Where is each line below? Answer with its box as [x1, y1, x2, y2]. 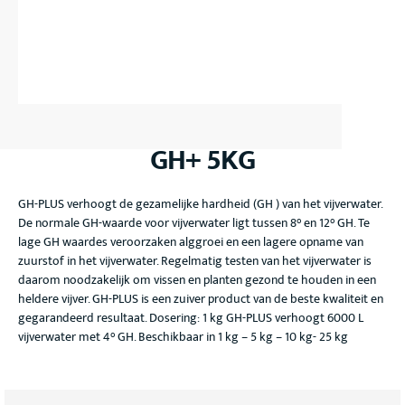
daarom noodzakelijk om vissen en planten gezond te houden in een [18, 269, 376, 290]
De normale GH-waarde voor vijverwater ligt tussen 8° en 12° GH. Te [18, 212, 370, 233]
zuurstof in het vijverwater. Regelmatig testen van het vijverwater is [18, 250, 372, 271]
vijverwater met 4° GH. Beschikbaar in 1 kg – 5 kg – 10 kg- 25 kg [18, 326, 348, 347]
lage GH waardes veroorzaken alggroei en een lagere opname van [18, 231, 363, 252]
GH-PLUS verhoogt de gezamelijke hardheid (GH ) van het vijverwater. [18, 193, 382, 214]
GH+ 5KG [150, 137, 255, 184]
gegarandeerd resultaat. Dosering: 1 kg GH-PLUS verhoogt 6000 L [18, 307, 363, 328]
